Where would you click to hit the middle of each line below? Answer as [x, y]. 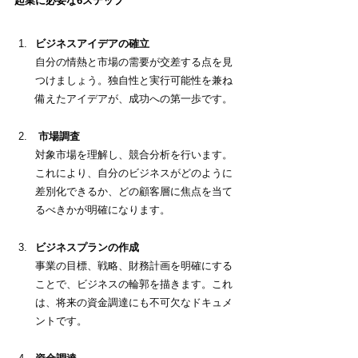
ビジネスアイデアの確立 [92, 44]
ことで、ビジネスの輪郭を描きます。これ [134, 284]
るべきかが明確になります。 [103, 210]
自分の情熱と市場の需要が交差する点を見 [134, 62]
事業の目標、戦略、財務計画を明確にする [134, 266]
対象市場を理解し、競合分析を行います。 [134, 155]
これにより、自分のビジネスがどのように [134, 173]
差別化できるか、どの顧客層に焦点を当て [134, 192]
